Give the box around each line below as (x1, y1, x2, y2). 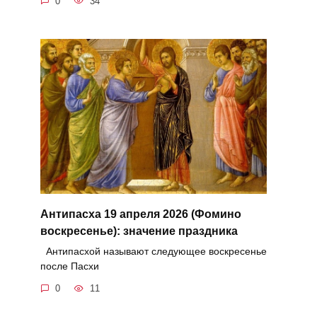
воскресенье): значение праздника (40, 224, 238, 237)
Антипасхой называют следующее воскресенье (40, 245, 267, 257)
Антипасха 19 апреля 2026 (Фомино (40, 207, 241, 220)
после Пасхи (40, 260, 99, 272)
